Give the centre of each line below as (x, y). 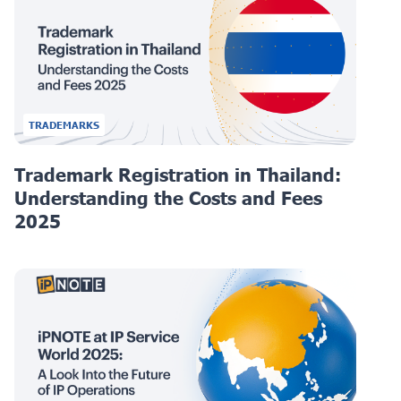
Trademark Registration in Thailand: (178, 174)
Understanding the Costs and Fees (168, 197)
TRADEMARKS (64, 124)
